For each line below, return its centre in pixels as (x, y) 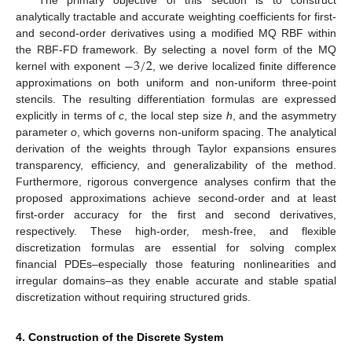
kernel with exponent (70, 66)
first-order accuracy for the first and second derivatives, (176, 215)
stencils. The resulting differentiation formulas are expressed (176, 99)
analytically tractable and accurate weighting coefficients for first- (176, 17)
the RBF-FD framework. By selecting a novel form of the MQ (176, 50)
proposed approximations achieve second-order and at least (176, 198)
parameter (44, 132)
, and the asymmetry (284, 116)
